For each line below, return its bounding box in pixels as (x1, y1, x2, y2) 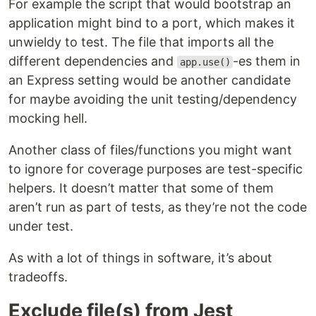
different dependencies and (8, 54, 177, 68)
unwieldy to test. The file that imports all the (8, 35, 274, 49)
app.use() (179, 56, 231, 68)
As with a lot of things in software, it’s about (8, 250, 272, 265)
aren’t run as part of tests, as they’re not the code (8, 200, 307, 214)
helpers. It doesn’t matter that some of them (8, 181, 274, 195)
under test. (8, 219, 73, 233)
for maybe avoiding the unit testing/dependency (8, 92, 297, 107)
